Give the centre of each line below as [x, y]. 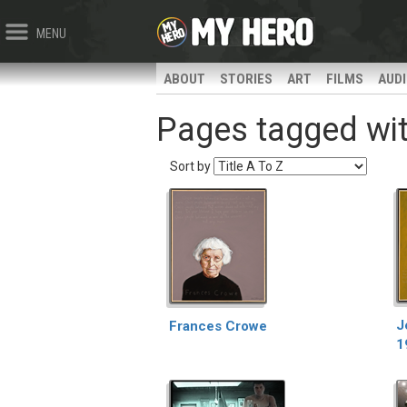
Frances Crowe [218, 326]
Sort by [190, 166]
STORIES [246, 79]
